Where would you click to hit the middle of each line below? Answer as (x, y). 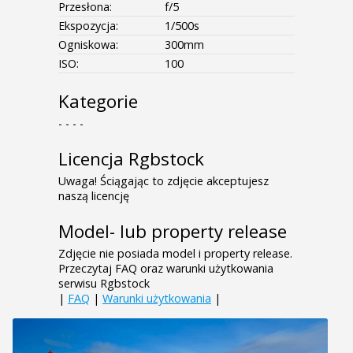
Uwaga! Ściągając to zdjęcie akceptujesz (163, 181)
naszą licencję (94, 196)
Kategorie (98, 102)
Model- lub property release (173, 232)
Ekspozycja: (88, 26)
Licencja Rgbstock (131, 159)
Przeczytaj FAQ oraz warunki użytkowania (166, 269)
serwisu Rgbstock (104, 284)
